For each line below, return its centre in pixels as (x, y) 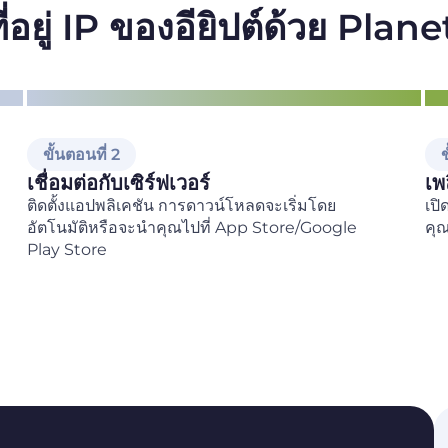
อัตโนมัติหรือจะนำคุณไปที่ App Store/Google (191, 227)
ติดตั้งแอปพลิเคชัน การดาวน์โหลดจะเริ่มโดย (181, 205)
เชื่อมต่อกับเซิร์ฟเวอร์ (118, 182)
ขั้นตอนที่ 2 (81, 154)
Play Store (66, 249)
